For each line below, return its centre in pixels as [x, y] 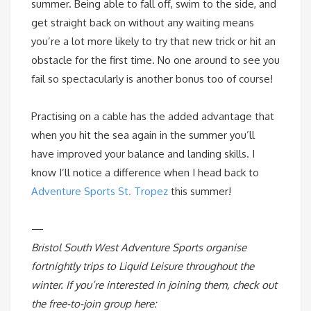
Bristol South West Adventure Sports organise [139, 248]
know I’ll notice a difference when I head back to [145, 173]
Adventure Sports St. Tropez [100, 192]
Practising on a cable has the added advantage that [153, 117]
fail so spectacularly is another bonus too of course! [152, 79]
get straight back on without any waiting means [143, 23]
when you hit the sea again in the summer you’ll [143, 135]
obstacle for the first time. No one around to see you [155, 60]
